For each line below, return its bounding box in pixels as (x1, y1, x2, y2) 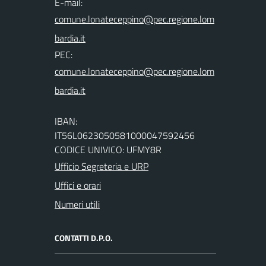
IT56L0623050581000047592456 (55, 128, 195, 142)
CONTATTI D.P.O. (55, 231, 113, 244)
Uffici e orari (55, 178, 101, 192)
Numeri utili (55, 197, 100, 211)
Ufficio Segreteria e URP (55, 159, 148, 173)
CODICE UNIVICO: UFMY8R (55, 142, 161, 157)
